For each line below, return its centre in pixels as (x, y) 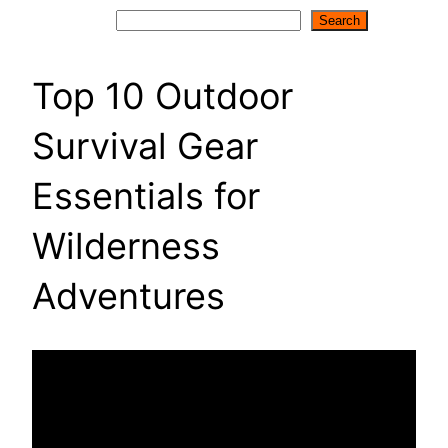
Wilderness (126, 245)
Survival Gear (145, 145)
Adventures (128, 295)
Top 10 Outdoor (162, 95)
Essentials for (146, 195)
